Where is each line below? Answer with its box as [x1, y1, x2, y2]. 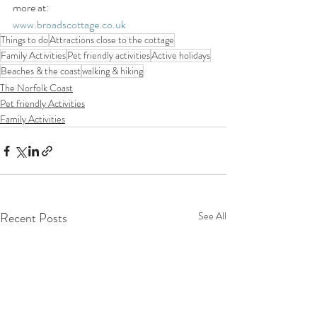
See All [198, 209, 226, 224]
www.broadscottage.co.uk [13, 16, 126, 33]
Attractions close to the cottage [50, 33, 174, 47]
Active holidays [151, 48, 210, 63]
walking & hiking [82, 64, 143, 79]
